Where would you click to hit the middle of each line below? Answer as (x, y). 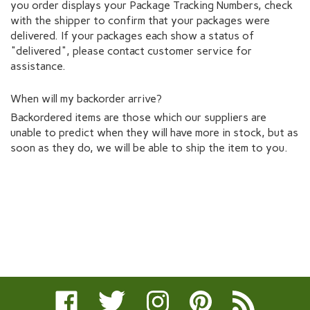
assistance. (38, 66)
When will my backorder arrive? (86, 98)
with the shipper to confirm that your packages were (140, 20)
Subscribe (256, 295)
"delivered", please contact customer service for (131, 51)
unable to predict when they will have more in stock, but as (154, 132)
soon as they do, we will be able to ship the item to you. (149, 147)
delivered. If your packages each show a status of (132, 35)
